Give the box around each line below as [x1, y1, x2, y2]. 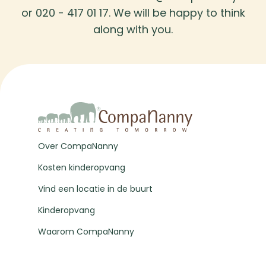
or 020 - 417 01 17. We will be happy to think [21, 5, 245, 20]
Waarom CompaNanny [38, 226, 134, 238]
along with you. [93, 22, 173, 37]
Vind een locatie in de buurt [38, 183, 153, 195]
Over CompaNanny [38, 140, 118, 153]
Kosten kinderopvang [38, 161, 125, 174]
